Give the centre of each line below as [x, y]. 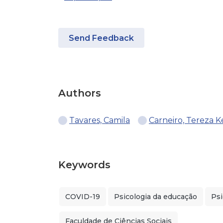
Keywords [84, 165]
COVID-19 [83, 197]
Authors [80, 93]
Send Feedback [101, 38]
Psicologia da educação [156, 197]
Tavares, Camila [100, 120]
